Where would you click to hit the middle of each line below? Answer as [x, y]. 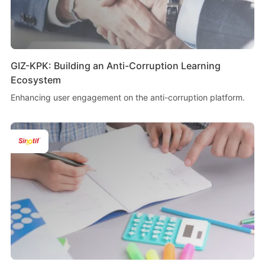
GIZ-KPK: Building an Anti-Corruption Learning [115, 66]
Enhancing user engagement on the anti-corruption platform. [127, 98]
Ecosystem [35, 80]
